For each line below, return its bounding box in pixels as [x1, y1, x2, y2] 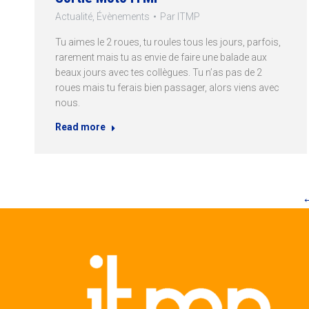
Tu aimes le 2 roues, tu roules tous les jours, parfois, [55, 37, 281, 48]
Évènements [97, 11, 150, 23]
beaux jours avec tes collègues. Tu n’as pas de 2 [55, 67, 262, 79]
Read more [55, 121, 106, 133]
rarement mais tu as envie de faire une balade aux [55, 52, 267, 63]
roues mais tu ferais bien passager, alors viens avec [55, 82, 279, 94]
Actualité [55, 11, 92, 23]
